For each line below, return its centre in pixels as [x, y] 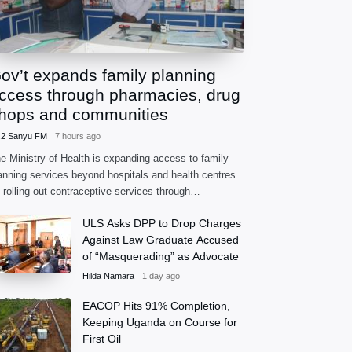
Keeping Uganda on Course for [160, 322]
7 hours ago [78, 136]
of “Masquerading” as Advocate [161, 256]
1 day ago [161, 275]
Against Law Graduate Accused [161, 239]
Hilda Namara [108, 275]
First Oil [102, 338]
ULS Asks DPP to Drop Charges [162, 223]
